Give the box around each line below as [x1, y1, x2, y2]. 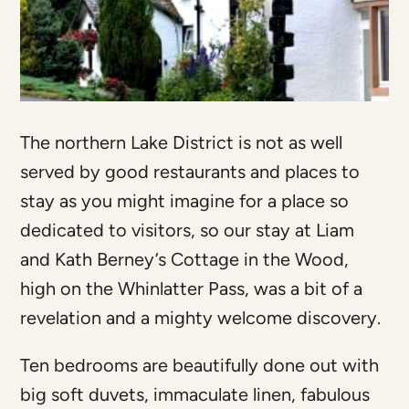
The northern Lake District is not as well [20, 131, 343, 154]
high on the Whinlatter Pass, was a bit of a [20, 278, 363, 300]
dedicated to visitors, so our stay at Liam [20, 219, 355, 242]
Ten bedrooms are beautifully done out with [20, 354, 380, 377]
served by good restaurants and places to [20, 161, 361, 184]
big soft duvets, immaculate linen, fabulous [20, 383, 371, 406]
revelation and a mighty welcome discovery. [20, 307, 382, 330]
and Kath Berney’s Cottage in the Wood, [20, 248, 350, 271]
